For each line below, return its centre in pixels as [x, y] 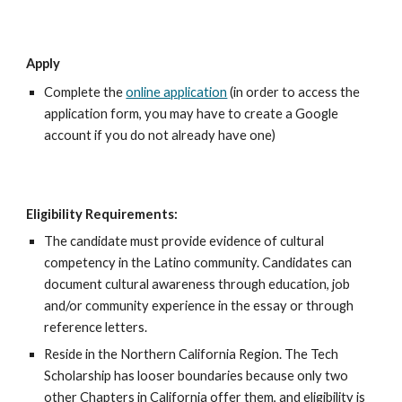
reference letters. [96, 327]
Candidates [296, 262]
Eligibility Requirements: [102, 214]
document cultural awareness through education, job [197, 284]
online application [177, 92]
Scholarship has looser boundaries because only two [197, 376]
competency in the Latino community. [153, 262]
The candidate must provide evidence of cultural [184, 241]
